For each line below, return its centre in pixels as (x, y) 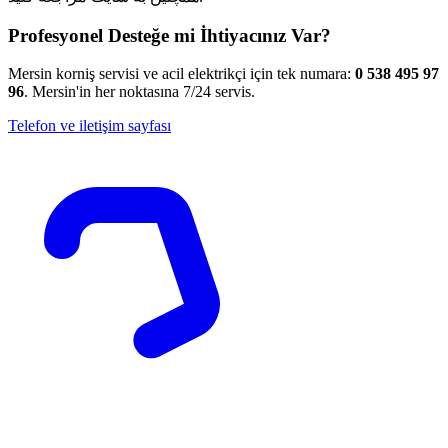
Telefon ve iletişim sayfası (89, 126)
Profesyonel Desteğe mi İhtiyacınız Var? (169, 35)
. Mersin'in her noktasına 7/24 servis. (139, 92)
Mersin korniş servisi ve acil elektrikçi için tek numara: (181, 74)
